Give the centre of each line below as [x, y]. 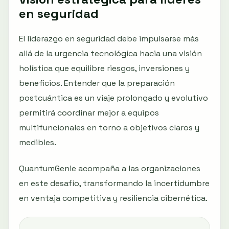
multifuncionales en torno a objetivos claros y [109, 127]
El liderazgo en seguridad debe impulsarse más [109, 38]
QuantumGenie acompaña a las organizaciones [110, 168]
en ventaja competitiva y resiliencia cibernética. [113, 198]
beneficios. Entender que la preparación [97, 83]
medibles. [38, 142]
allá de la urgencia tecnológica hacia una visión [110, 53]
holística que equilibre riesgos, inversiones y [104, 68]
